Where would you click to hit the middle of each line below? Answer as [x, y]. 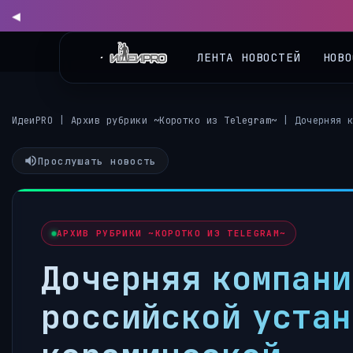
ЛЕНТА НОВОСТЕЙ [249, 45]
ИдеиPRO [33, 121]
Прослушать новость [97, 161]
